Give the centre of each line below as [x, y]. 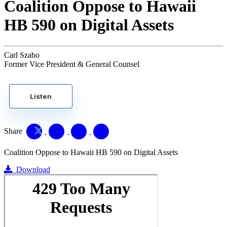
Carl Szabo [22, 55]
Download [31, 169]
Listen [41, 96]
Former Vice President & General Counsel [72, 64]
